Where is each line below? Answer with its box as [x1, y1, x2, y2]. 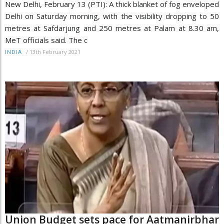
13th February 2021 [29, 48, 80, 56]
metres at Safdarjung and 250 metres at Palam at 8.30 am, [5, 23, 219, 33]
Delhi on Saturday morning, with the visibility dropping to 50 [5, 11, 219, 21]
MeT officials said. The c [5, 35, 87, 45]
